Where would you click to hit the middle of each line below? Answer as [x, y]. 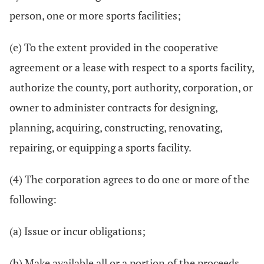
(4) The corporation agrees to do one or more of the [129, 179]
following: [33, 199]
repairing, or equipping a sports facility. [100, 147]
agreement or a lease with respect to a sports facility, [132, 67]
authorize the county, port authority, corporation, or [131, 87]
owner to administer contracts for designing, [113, 107]
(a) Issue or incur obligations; [77, 231]
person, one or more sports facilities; [95, 15]
